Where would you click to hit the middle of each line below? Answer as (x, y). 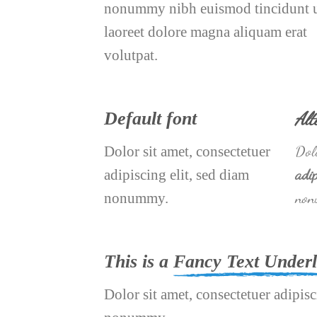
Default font (150, 119)
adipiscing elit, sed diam (177, 175)
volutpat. (131, 55)
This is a (139, 262)
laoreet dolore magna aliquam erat (206, 32)
